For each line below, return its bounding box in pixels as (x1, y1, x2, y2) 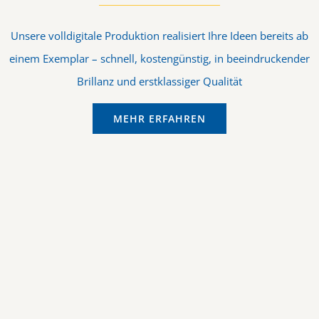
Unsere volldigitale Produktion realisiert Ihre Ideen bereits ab (11, 28, 308, 43)
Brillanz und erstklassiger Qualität (77, 73, 242, 88)
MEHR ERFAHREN (113, 111, 206, 125)
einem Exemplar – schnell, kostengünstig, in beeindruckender (9, 51, 310, 66)
